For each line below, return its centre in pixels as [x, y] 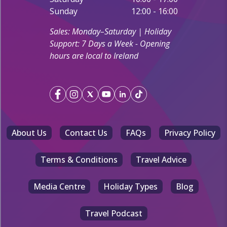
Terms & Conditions [79, 160]
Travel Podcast [113, 214]
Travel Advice [161, 160]
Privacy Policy [190, 133]
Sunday [63, 11]
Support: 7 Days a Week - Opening [109, 44]
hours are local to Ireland [94, 56]
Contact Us [86, 133]
